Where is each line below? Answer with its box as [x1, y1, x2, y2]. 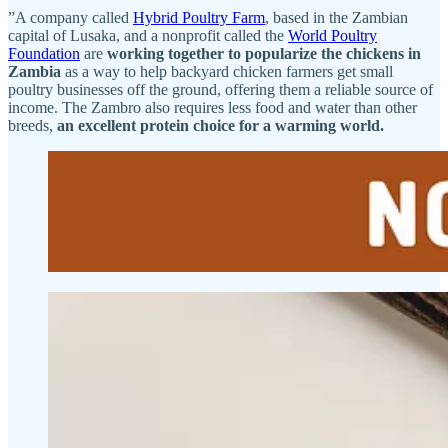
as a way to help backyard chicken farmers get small [61, 62, 393, 80]
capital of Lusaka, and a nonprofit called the [8, 26, 288, 44]
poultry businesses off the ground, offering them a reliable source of [8, 80, 433, 98]
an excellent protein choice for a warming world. [57, 116, 384, 134]
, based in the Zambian [265, 8, 408, 26]
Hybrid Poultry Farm [133, 8, 265, 26]
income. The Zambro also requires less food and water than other [8, 98, 417, 116]
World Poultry [288, 26, 377, 44]
